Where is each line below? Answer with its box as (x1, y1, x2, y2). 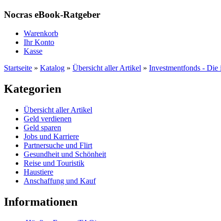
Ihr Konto (24, 38, 54, 47)
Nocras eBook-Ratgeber (4, 9, 100, 20)
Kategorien (4, 82, 61, 96)
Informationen (4, 195, 77, 209)
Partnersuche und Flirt (24, 141, 92, 150)
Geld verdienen (24, 114, 72, 123)
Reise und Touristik (24, 159, 84, 168)
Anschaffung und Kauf (24, 177, 96, 185)
